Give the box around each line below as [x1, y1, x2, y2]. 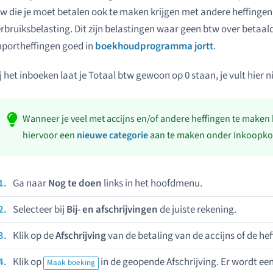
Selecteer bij [13, 202, 66, 217]
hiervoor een [23, 129, 77, 142]
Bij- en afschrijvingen [66, 202, 158, 217]
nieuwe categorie [77, 129, 148, 142]
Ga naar [13, 176, 48, 191]
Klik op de [13, 229, 55, 243]
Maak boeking [47, 257, 95, 268]
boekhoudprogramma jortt [95, 39, 213, 54]
